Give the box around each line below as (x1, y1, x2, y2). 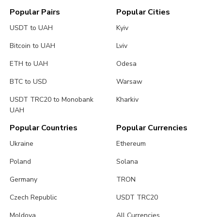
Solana (116, 157, 139, 167)
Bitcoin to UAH (10, 41, 55, 51)
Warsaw (116, 77, 143, 87)
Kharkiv (116, 95, 139, 105)
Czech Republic (10, 193, 57, 202)
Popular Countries (10, 123, 77, 134)
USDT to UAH (10, 23, 53, 33)
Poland (10, 157, 31, 167)
